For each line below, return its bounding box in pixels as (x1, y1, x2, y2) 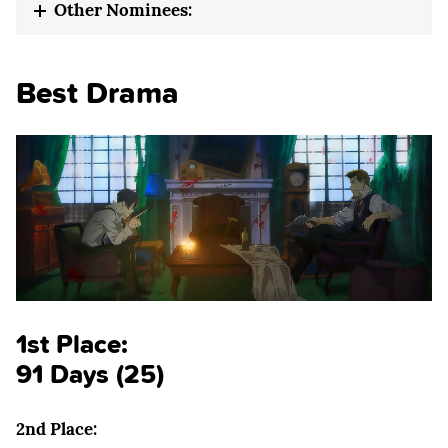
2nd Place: (16, 418, 97, 441)
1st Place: (16, 324, 128, 364)
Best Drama (16, 70, 179, 116)
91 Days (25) (16, 354, 164, 394)
